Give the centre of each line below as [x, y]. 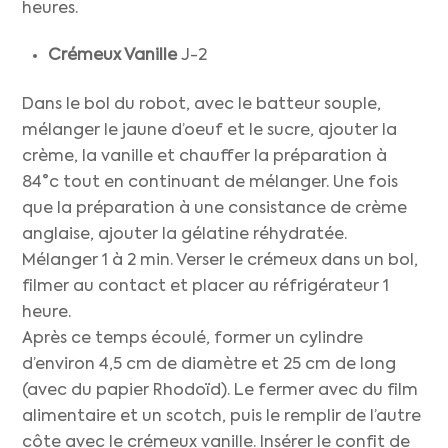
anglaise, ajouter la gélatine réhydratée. [185, 234]
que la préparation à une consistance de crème [215, 208]
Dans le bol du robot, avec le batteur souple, [202, 104]
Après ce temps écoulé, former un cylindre [193, 338]
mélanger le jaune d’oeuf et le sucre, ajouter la [210, 130]
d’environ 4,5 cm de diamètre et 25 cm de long [209, 364]
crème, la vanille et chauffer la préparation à [205, 156]
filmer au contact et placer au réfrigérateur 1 [206, 286]
